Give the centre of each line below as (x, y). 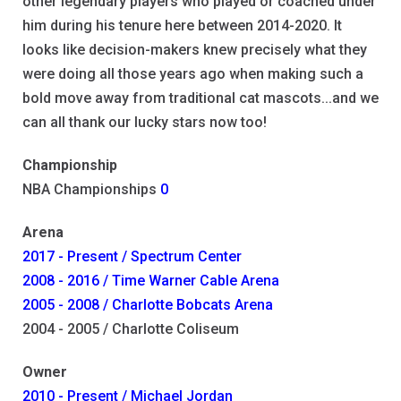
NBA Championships (91, 190)
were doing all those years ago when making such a (193, 74)
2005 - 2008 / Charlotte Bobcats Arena (148, 305)
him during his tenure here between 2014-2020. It (182, 26)
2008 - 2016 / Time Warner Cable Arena (151, 281)
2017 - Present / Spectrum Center (132, 257)
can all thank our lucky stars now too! (145, 123)
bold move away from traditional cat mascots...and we (200, 98)
